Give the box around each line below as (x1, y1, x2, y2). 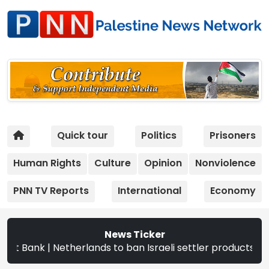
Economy (210, 183, 256, 198)
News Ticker (104, 227, 165, 241)
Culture (94, 156, 131, 170)
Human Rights (13, 156, 81, 170)
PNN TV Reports (13, 183, 89, 198)
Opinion (144, 156, 182, 170)
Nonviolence (195, 156, 256, 170)
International (118, 183, 181, 198)
